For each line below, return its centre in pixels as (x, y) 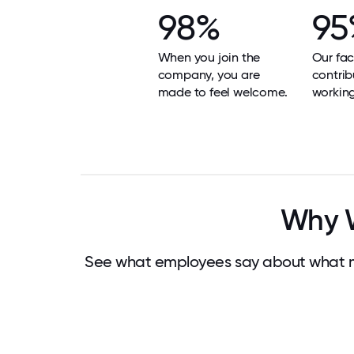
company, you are (209, 75)
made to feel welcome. (222, 92)
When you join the (209, 57)
